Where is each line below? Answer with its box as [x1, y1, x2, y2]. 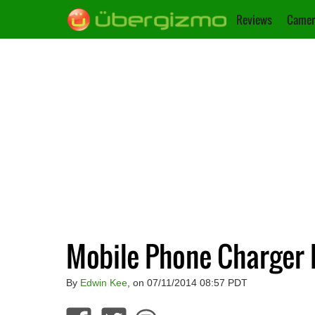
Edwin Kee [79, 276, 127, 288]
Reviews [236, 11, 272, 28]
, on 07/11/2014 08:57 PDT [127, 276, 247, 288]
